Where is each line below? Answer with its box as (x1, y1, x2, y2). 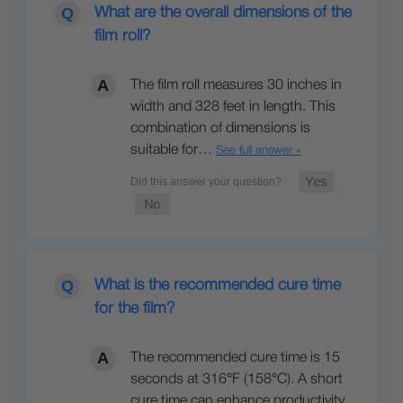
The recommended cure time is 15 (130, 351, 340, 364)
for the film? (94, 300, 175, 316)
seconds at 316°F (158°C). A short (130, 372, 343, 386)
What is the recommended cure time (94, 277, 341, 292)
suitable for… (130, 143, 216, 157)
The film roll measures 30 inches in (130, 78, 342, 92)
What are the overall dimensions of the (94, 4, 352, 20)
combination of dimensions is (130, 121, 310, 135)
